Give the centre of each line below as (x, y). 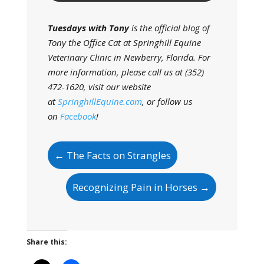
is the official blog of (169, 28)
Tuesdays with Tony (88, 28)
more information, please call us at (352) (126, 72)
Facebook (78, 116)
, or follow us (167, 101)
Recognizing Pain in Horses (135, 187)
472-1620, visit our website (99, 87)
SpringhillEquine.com (100, 101)
